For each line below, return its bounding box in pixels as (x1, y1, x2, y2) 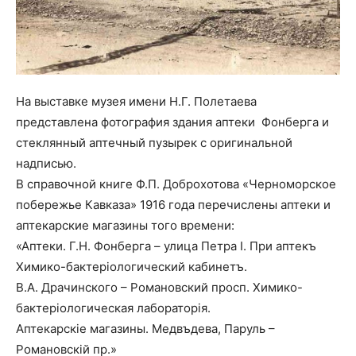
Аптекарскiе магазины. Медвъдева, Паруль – (16, 320, 275, 336)
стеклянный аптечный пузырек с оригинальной (16, 134, 292, 150)
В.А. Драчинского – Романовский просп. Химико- (16, 279, 303, 295)
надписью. (16, 155, 89, 171)
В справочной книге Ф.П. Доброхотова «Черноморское (16, 176, 336, 192)
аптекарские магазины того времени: (16, 217, 234, 233)
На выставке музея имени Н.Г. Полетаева (16, 93, 257, 109)
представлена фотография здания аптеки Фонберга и (16, 114, 329, 130)
